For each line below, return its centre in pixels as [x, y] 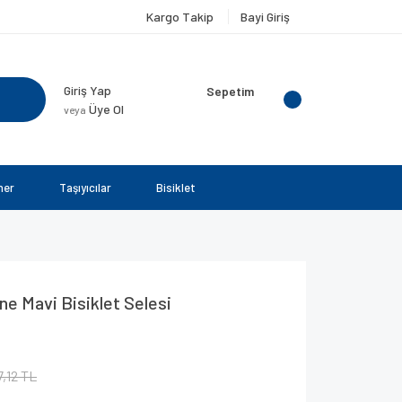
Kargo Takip [181, 17]
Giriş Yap [87, 90]
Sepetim [230, 91]
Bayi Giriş [265, 17]
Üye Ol [105, 109]
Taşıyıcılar [85, 188]
